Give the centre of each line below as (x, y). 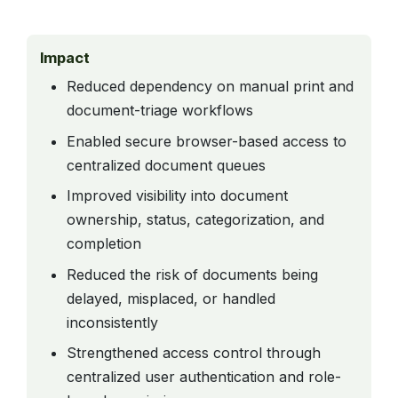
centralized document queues (166, 165)
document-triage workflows (160, 111)
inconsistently (112, 322)
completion (104, 244)
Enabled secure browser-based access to (207, 141)
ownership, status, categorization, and (195, 220)
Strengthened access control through (194, 353)
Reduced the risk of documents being (192, 274)
